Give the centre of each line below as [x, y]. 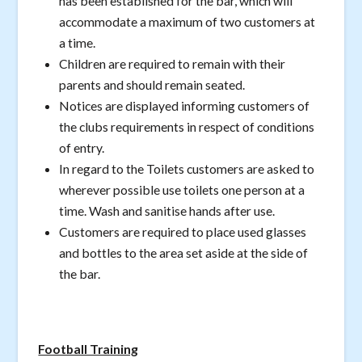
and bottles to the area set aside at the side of [184, 252]
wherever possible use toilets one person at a [182, 189]
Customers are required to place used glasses [183, 231]
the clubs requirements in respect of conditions [187, 126]
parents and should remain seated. [152, 84]
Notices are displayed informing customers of [185, 105]
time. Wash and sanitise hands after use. [167, 210]
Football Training [88, 349]
